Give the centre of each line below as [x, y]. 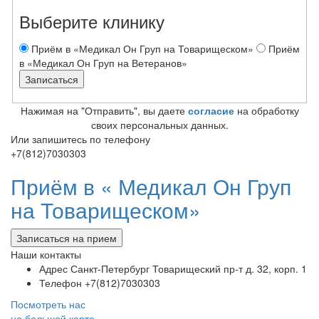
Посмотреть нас [48, 304]
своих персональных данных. [159, 125]
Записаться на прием [67, 238]
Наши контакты [46, 255]
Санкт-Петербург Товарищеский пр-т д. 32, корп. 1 [187, 269]
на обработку [266, 111]
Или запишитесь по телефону [80, 139]
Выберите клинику [91, 21]
